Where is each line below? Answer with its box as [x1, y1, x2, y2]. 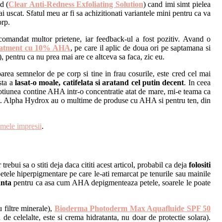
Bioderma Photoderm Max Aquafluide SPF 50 [54, 204, 211, 213]
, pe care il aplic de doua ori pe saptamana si [70, 44, 211, 53]
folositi [189, 160, 211, 169]
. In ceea [184, 78, 211, 87]
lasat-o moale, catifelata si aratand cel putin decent [15, 78, 184, 87]
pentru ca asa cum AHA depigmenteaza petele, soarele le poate [11, 178, 211, 187]
